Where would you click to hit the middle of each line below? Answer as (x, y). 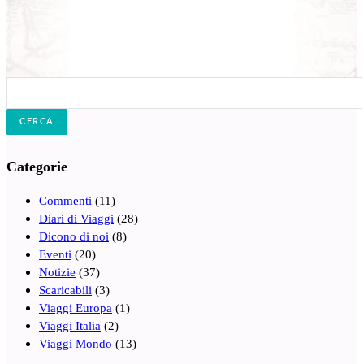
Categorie (37, 166)
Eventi (55, 253)
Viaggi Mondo (76, 343)
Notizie (57, 271)
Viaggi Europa (76, 307)
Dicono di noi (74, 236)
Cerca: (27, 87)
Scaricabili (65, 289)
